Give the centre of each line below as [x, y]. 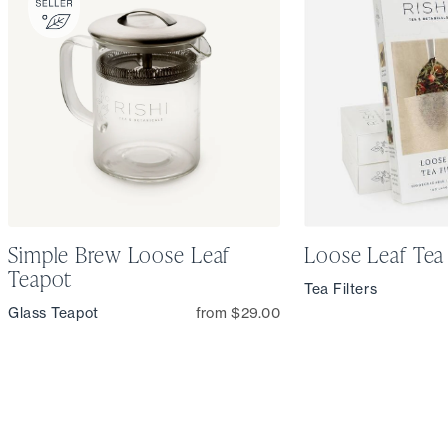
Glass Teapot [53, 312]
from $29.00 [237, 312]
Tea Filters [341, 288]
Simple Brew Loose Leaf [119, 254]
